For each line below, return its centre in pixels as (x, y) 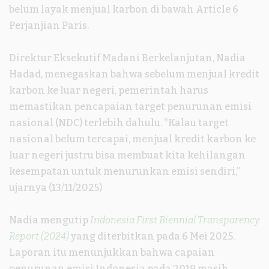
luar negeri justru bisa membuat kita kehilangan (127, 156)
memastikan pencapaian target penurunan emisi (130, 107)
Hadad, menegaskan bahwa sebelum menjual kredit (134, 74)
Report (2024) (39, 237)
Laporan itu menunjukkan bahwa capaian (112, 253)
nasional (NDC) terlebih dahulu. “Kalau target (119, 123)
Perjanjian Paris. (49, 26)
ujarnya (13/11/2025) (56, 188)
